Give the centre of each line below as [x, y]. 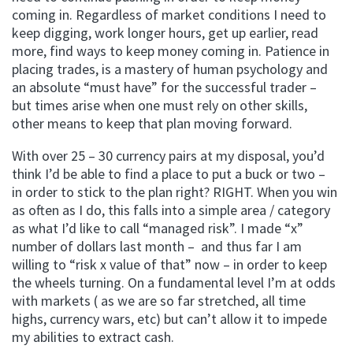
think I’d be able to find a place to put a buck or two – [169, 174]
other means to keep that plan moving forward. [152, 123]
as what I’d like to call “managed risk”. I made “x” [158, 228]
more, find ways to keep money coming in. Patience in [171, 51]
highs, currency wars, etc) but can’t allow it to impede [169, 319]
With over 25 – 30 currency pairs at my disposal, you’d [168, 156]
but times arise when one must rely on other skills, [160, 105]
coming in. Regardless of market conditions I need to [169, 15]
